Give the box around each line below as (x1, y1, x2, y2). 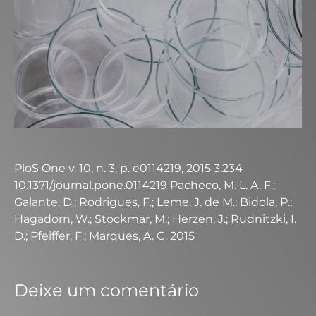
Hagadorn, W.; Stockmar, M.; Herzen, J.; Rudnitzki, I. (14, 212, 296, 226)
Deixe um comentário (14, 280, 199, 300)
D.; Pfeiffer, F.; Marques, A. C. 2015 (14, 229, 195, 243)
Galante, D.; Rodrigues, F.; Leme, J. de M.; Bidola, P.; (14, 195, 292, 209)
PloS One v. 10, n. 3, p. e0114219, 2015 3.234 (14, 162, 243, 175)
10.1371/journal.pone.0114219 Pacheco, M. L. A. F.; (14, 178, 275, 192)
